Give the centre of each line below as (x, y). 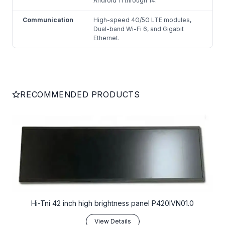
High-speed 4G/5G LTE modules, (142, 20)
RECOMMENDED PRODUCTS (80, 94)
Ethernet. (106, 38)
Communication (48, 20)
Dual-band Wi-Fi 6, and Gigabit (139, 29)
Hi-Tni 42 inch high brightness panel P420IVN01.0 (113, 203)
